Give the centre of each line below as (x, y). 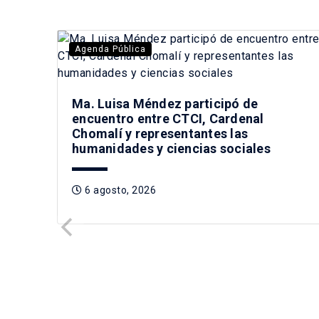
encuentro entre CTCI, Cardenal (168, 118)
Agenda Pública (110, 49)
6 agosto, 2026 (119, 190)
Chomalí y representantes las (160, 133)
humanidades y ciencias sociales (171, 148)
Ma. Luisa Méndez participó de (165, 103)
